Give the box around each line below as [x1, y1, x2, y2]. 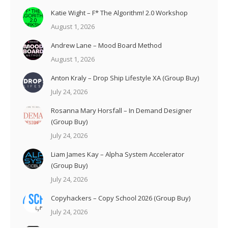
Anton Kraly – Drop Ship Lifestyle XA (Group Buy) [51, 73, 199, 83]
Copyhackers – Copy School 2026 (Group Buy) [51, 193, 190, 203]
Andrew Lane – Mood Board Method [51, 41, 162, 50]
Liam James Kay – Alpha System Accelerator [51, 150, 184, 159]
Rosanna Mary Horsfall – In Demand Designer [51, 106, 192, 116]
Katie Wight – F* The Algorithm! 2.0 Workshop [51, 8, 188, 18]
